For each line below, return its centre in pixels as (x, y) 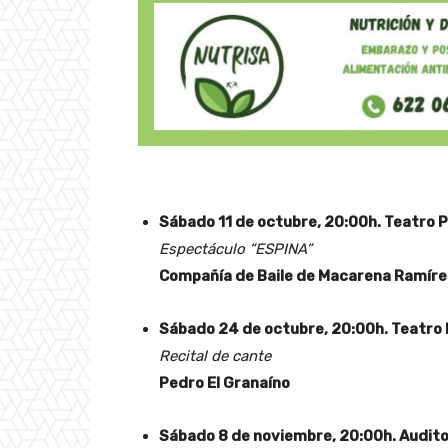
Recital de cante (215, 355)
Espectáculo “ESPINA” (235, 248)
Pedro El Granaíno (224, 382)
